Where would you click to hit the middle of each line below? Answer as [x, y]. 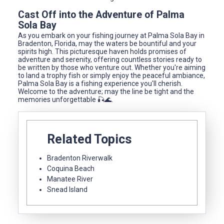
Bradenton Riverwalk [80, 158]
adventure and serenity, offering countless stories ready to [110, 60]
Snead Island [67, 190]
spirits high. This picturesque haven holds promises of [102, 52]
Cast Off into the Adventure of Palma [101, 15]
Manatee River [70, 179]
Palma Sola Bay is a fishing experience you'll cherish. [100, 84]
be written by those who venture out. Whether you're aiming [112, 68]
